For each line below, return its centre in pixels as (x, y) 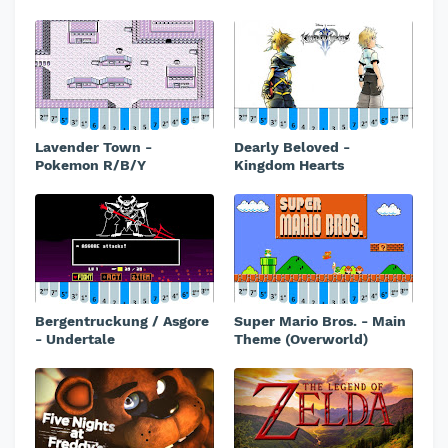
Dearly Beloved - (292, 147)
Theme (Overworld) (301, 339)
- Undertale (75, 339)
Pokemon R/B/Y (90, 165)
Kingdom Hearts (289, 165)
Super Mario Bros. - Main (320, 321)
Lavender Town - (93, 147)
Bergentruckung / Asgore (122, 321)
